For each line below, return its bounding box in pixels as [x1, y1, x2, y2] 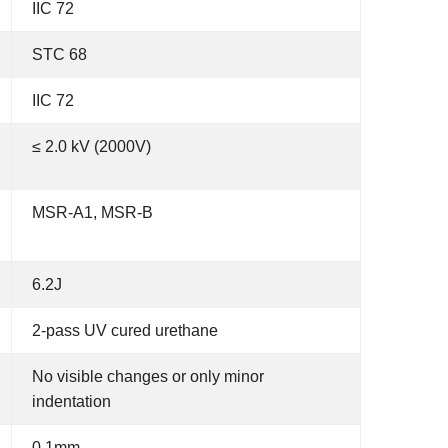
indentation [32, 393, 111, 410]
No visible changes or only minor [32, 368, 264, 385]
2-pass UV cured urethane [32, 322, 218, 339]
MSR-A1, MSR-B [32, 204, 153, 221]
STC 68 [32, 46, 87, 63]
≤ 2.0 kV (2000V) [32, 138, 151, 155]
